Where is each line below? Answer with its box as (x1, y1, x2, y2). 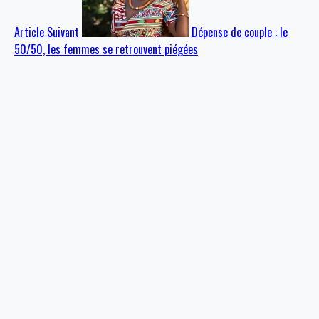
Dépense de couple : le (192, 23, 288, 41)
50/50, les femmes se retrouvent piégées (14, 41, 198, 58)
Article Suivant (14, 23, 79, 41)
